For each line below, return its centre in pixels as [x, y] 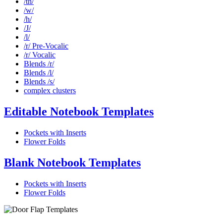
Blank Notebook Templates [72, 162]
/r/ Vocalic [40, 55]
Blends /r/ [39, 64]
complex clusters [50, 91]
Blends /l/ [39, 73]
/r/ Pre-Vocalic [46, 46]
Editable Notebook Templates [79, 111]
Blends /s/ [39, 82]
